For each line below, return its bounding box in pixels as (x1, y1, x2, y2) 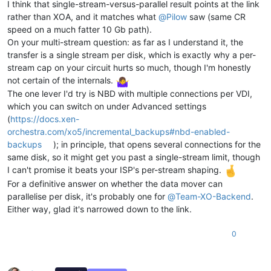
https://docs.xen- (10, 114, 79, 125)
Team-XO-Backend (175, 191, 251, 202)
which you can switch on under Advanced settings (7, 101, 206, 112)
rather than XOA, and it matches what (7, 11, 158, 22)
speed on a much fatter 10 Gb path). (7, 24, 152, 34)
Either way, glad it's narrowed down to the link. (7, 204, 192, 215)
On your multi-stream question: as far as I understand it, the (7, 36, 243, 47)
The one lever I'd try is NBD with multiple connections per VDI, (7, 88, 252, 99)
